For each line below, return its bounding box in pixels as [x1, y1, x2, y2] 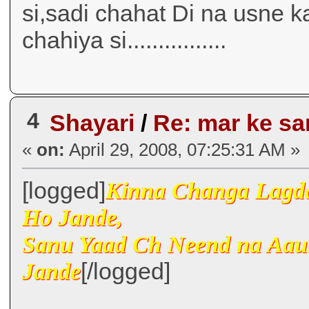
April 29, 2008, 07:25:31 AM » [65, 139, 301, 161]
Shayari [50, 110, 135, 137]
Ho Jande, [22, 205, 123, 231]
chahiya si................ [22, 26, 227, 53]
